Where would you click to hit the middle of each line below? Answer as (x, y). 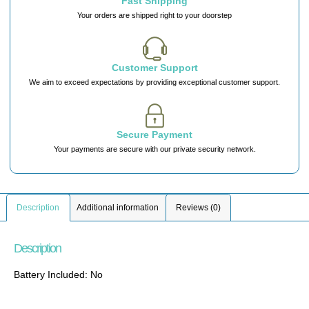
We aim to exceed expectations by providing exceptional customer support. (154, 82)
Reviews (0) (198, 207)
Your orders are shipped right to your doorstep (154, 16)
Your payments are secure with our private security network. (154, 149)
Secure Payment (154, 135)
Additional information (118, 207)
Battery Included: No (58, 275)
